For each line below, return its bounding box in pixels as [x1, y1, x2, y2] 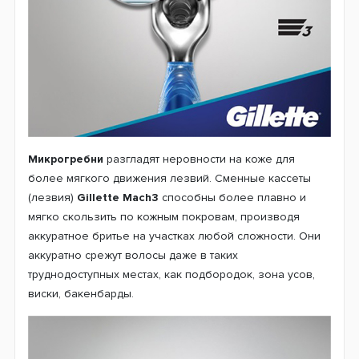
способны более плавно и [159, 190, 306, 204]
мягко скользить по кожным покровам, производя [28, 209, 300, 224]
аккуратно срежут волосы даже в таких [28, 248, 238, 262]
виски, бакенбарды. [28, 286, 137, 301]
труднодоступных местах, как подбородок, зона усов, [28, 267, 315, 281]
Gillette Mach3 [77, 190, 159, 204]
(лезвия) [28, 190, 77, 204]
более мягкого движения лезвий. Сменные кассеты [28, 171, 311, 185]
